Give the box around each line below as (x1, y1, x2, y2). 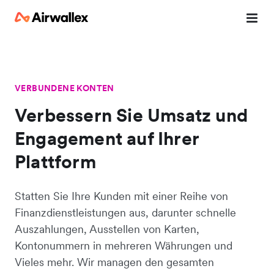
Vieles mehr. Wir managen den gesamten (15, 255, 214, 269)
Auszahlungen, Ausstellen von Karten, (15, 222, 199, 236)
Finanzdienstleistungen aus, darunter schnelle (15, 206, 236, 220)
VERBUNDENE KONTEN (15, 83, 114, 94)
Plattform (15, 150, 96, 173)
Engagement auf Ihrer (15, 127, 199, 150)
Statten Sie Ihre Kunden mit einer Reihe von (15, 189, 228, 203)
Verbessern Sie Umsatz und (15, 103, 248, 127)
